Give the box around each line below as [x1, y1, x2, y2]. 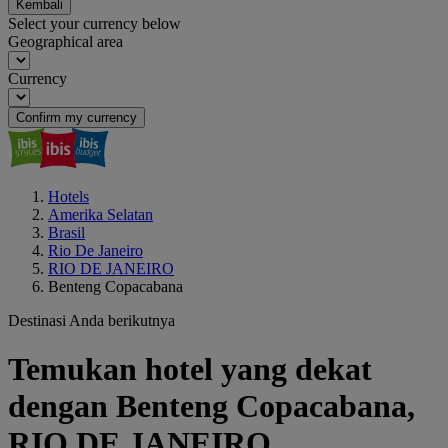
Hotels [48, 188, 89, 205]
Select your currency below [8, 15, 181, 32]
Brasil [48, 224, 85, 241]
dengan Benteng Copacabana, [8, 388, 415, 425]
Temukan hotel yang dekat [8, 351, 372, 388]
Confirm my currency [16, 110, 137, 125]
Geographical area [8, 33, 123, 50]
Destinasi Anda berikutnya [8, 312, 175, 329]
